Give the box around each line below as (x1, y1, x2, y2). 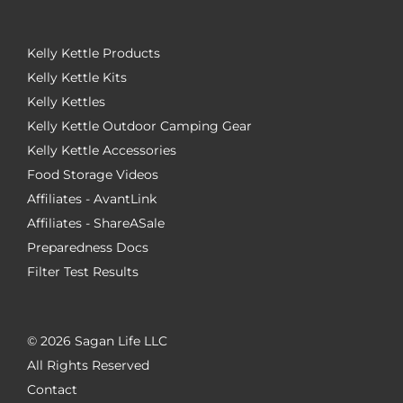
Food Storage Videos (27, 166, 158, 183)
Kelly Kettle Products (27, 45, 160, 61)
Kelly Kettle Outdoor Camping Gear (27, 118, 252, 134)
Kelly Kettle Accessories (27, 142, 176, 158)
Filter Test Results (27, 264, 139, 280)
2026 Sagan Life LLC (40, 333, 167, 349)
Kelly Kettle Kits (27, 69, 127, 85)
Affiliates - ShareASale (27, 215, 165, 231)
